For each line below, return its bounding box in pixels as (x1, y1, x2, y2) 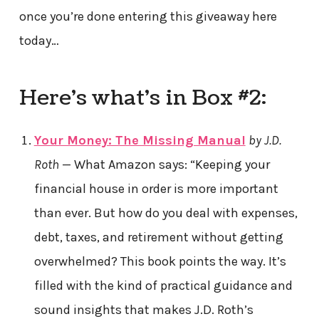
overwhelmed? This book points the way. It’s (33, 253, 286, 269)
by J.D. (248, 132, 281, 148)
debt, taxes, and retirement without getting (33, 229, 283, 245)
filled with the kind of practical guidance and (33, 277, 293, 293)
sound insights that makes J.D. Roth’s (33, 301, 253, 318)
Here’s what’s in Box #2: (19, 83, 266, 113)
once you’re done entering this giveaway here (19, 9, 277, 25)
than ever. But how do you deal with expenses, (33, 204, 298, 221)
